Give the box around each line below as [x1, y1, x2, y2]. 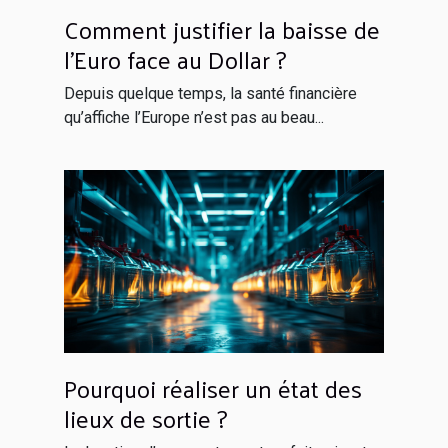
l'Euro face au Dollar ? [64, 37, 286, 82]
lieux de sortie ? [64, 395, 227, 440]
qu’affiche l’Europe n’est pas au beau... [64, 108, 324, 128]
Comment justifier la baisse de [64, 7, 380, 52]
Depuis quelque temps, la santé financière [64, 84, 357, 104]
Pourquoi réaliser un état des [64, 365, 362, 410]
